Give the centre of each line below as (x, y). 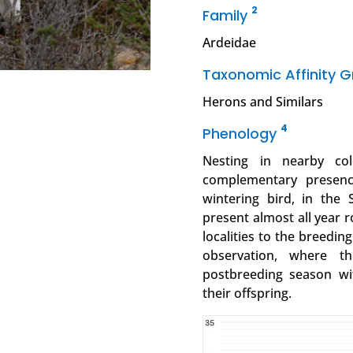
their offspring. (247, 294)
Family (227, 16)
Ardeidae (230, 43)
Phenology (242, 134)
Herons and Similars (263, 102)
